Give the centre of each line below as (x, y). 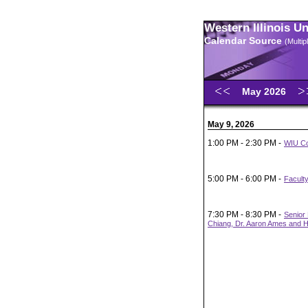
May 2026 (265, 91)
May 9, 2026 (231, 124)
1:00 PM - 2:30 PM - (245, 143)
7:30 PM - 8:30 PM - (245, 214)
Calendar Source (244, 41)
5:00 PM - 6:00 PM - (245, 179)
